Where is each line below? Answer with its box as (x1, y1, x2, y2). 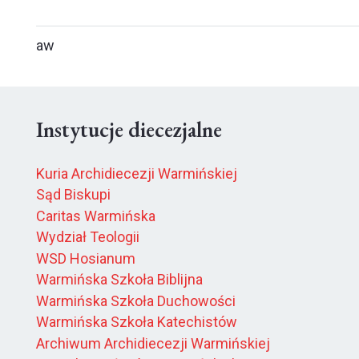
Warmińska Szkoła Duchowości (36, 292, 236, 309)
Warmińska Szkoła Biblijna (36, 271, 203, 288)
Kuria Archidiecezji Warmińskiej (36, 164, 237, 182)
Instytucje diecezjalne (36, 115, 222, 143)
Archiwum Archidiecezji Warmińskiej (36, 334, 270, 352)
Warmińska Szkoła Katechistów (36, 313, 237, 331)
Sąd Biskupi (36, 186, 111, 204)
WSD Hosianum (36, 249, 135, 267)
